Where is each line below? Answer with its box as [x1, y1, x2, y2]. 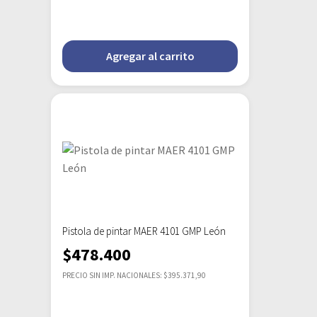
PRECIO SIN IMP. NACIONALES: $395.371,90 [62, 270, 206, 281]
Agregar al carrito [105, 49, 195, 64]
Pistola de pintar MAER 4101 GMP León [62, 224, 226, 238]
